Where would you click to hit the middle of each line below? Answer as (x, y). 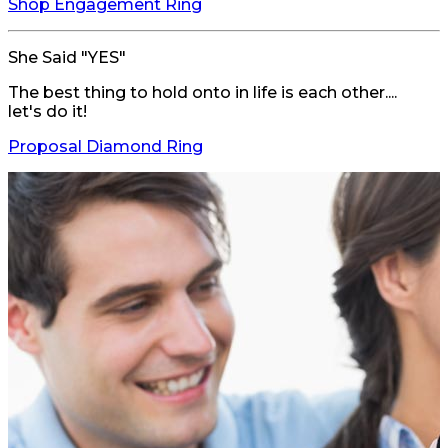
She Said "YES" (67, 57)
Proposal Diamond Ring (105, 146)
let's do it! (47, 111)
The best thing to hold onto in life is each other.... (202, 92)
